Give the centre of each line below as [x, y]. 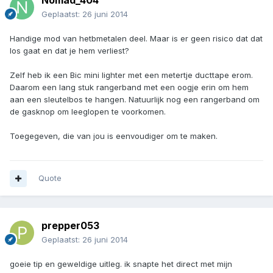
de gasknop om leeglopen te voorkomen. [88, 112]
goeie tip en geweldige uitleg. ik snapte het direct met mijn [121, 264]
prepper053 [70, 226]
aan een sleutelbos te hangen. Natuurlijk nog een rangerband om [135, 100]
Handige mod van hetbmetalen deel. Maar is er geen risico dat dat [136, 39]
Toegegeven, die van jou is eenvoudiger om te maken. [114, 136]
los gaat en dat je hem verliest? [69, 51]
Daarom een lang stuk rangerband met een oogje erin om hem [129, 87]
